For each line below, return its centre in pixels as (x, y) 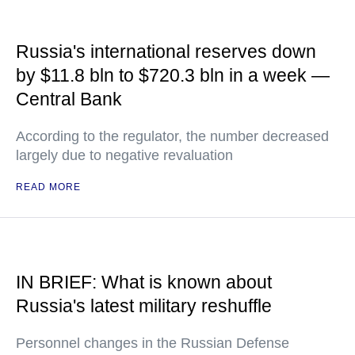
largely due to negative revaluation (124, 155)
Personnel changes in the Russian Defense (153, 343)
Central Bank (69, 99)
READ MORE (48, 187)
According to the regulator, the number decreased (172, 136)
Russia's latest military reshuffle (144, 306)
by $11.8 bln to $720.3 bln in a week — (173, 75)
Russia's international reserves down (166, 52)
